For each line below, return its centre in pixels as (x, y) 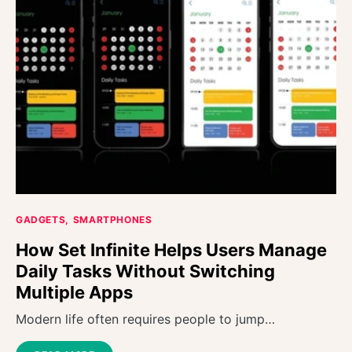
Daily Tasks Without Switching (145, 271)
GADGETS (41, 220)
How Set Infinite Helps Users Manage (171, 250)
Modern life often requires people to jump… (145, 319)
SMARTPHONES (112, 220)
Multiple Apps (74, 293)
